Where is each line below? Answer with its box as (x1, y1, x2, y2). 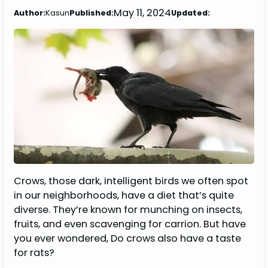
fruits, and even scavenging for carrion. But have (14, 217, 246, 231)
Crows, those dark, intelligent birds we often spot (14, 173, 249, 188)
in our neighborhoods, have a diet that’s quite (14, 188, 234, 202)
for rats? (14, 245, 57, 260)
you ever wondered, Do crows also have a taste (14, 231, 242, 245)
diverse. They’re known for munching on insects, (14, 202, 243, 217)
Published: (69, 7, 114, 19)
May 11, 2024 (114, 5, 172, 20)
